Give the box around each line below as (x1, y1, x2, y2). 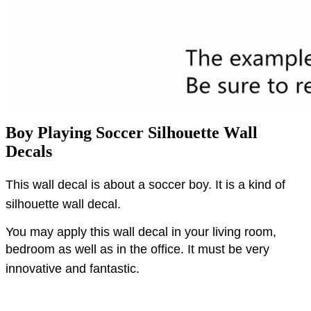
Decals (6, 142, 52, 161)
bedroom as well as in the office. (6, 242, 187, 257)
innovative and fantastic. (6, 262, 143, 276)
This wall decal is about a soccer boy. (6, 178, 215, 192)
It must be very (187, 242, 269, 257)
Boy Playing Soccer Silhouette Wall (6, 124, 258, 142)
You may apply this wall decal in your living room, (6, 225, 276, 239)
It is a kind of (215, 178, 285, 192)
